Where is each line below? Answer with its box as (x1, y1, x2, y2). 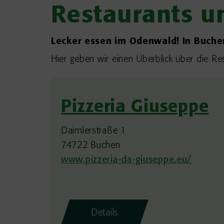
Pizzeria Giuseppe (61, 98, 209, 116)
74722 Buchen (61, 140, 120, 150)
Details (91, 208, 119, 218)
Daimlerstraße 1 (61, 126, 126, 136)
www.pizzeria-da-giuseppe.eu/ (61, 155, 192, 165)
